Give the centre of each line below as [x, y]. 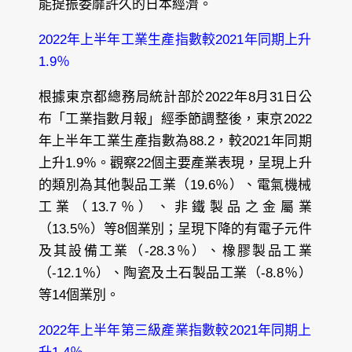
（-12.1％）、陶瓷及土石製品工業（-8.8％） [175, 273]
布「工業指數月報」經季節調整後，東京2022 [175, 119]
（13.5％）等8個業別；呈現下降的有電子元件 [175, 229]
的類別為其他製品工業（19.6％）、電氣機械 [175, 185]
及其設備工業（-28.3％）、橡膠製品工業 [175, 251]
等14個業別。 [79, 295]
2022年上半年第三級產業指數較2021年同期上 [175, 331]
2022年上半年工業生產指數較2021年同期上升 [175, 40]
